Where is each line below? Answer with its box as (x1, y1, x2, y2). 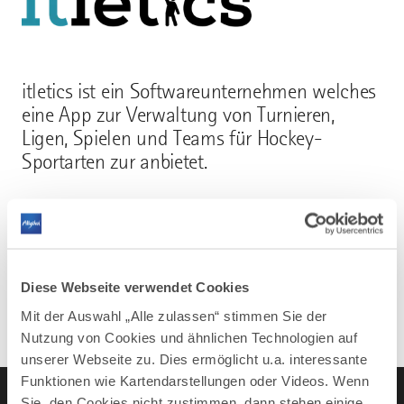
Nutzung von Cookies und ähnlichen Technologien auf (21, 329, 357, 344)
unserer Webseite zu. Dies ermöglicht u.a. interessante (21, 351, 367, 366)
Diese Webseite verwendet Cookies (21, 279, 249, 295)
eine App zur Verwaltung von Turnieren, (22, 103, 335, 128)
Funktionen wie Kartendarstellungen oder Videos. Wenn (21, 372, 369, 388)
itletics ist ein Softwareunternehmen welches (22, 79, 376, 105)
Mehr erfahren (22, 235, 142, 262)
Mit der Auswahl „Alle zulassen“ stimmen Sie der (21, 308, 327, 323)
